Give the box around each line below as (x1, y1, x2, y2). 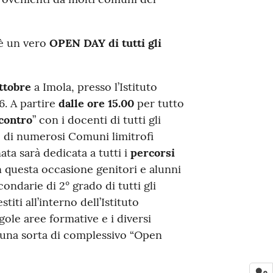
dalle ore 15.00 (58, 96, 134, 110)
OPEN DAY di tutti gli (49, 35, 161, 50)
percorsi (130, 145, 175, 160)
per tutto (133, 96, 184, 110)
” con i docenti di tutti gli (32, 112, 161, 127)
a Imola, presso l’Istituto (30, 79, 157, 94)
